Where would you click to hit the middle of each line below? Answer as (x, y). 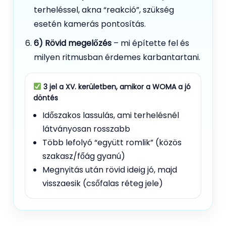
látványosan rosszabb (86, 129)
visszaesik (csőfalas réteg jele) (103, 183)
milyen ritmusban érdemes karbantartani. (117, 57)
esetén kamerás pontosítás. (90, 24)
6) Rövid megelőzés (73, 43)
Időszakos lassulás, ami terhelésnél (111, 115)
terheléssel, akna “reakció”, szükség (104, 10)
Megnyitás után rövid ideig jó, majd (110, 169)
